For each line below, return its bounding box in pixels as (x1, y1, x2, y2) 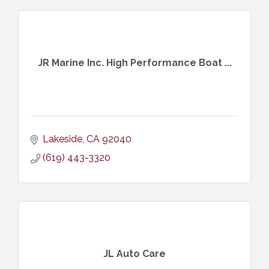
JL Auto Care (103, 248, 166, 260)
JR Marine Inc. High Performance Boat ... (37, 57, 232, 69)
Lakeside (43, 133, 82, 145)
